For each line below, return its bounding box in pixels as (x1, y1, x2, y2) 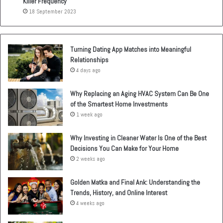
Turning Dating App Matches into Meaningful (70, 45, 191, 54)
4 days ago (76, 67, 101, 74)
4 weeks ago (76, 200, 105, 207)
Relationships (70, 55, 109, 65)
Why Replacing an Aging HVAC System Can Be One (70, 89, 209, 99)
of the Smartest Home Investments (70, 100, 168, 109)
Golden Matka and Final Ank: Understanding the (70, 178, 200, 187)
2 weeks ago (76, 155, 105, 163)
